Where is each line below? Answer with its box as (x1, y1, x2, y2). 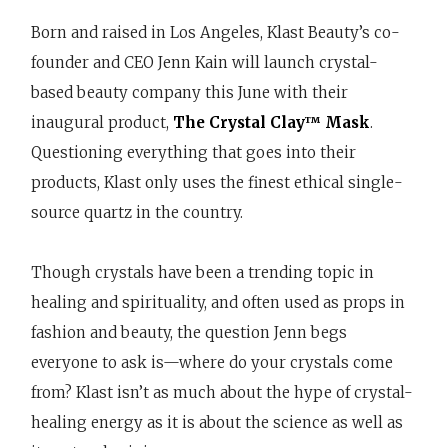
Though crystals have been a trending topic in (30, 262, 374, 282)
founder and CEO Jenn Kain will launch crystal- (30, 52, 378, 72)
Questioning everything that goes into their (30, 142, 356, 162)
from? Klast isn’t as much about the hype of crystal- (30, 382, 413, 402)
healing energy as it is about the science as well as (30, 412, 403, 432)
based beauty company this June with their (30, 82, 348, 102)
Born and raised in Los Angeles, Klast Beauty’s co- (30, 22, 400, 42)
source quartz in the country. (30, 202, 243, 222)
